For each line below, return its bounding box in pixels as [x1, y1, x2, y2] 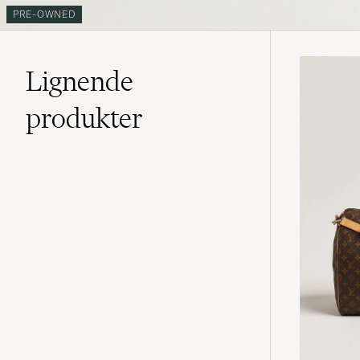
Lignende [26, 63, 133, 98]
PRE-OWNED [13, 8, 76, 21]
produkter [26, 100, 143, 135]
